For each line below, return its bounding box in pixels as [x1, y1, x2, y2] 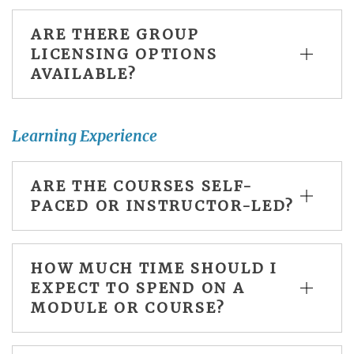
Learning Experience [12, 126, 157, 146]
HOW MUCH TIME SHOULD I [31, 259, 278, 278]
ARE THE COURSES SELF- [31, 177, 254, 196]
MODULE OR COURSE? [31, 299, 226, 318]
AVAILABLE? [31, 64, 137, 83]
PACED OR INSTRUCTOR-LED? [31, 197, 296, 216]
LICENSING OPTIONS [31, 44, 218, 63]
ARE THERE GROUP [31, 24, 200, 43]
